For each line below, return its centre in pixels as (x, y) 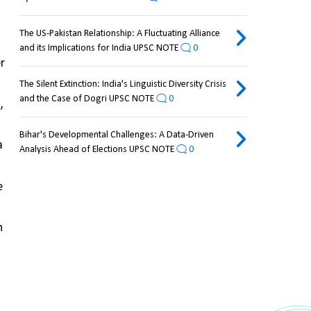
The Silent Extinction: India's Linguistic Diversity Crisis (123, 85)
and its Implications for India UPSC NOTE (99, 49)
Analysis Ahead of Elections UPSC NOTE (96, 150)
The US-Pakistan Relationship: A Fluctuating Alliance (119, 34)
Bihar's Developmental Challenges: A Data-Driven (116, 135)
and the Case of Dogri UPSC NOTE (86, 99)
